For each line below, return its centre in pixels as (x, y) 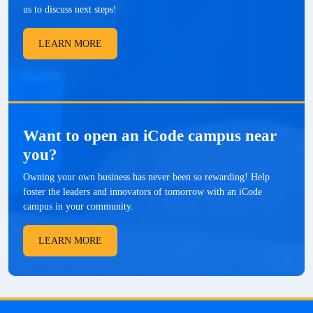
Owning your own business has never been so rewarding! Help (146, 177)
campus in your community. (78, 206)
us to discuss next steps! (70, 9)
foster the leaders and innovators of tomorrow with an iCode (143, 191)
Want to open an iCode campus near (150, 136)
